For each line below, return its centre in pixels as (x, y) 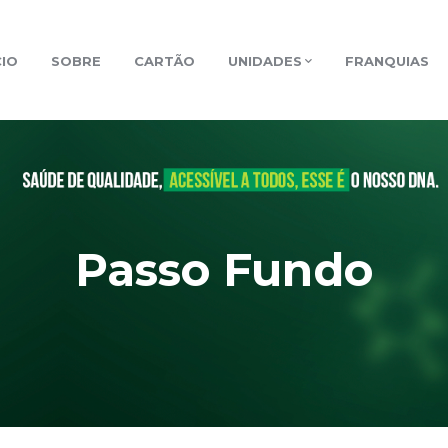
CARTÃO (164, 61)
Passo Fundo (224, 269)
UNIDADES (265, 61)
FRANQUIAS (387, 61)
